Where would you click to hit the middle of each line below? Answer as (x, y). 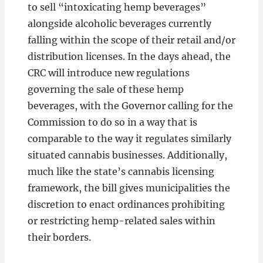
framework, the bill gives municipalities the (129, 188)
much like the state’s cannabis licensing (121, 171)
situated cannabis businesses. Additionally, (127, 155)
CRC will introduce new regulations (108, 73)
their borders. (59, 237)
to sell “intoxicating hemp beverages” (117, 7)
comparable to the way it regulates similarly (129, 139)
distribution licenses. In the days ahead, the (129, 56)
